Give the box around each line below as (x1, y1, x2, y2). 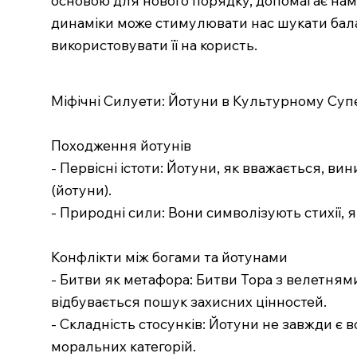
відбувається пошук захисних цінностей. (50, 292, 327, 311)
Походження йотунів (50, 136, 191, 155)
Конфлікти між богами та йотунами (50, 248, 288, 266)
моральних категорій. (50, 337, 196, 355)
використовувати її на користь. (50, 35, 257, 53)
